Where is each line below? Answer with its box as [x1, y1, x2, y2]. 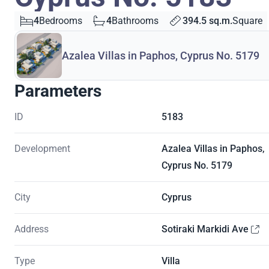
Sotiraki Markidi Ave [161, 223, 249, 235]
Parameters [14, 81, 101, 101]
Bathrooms [112, 14, 159, 26]
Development [14, 143, 70, 155]
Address [14, 223, 49, 235]
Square [232, 14, 262, 26]
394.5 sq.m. [183, 14, 232, 26]
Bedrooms [39, 14, 82, 26]
